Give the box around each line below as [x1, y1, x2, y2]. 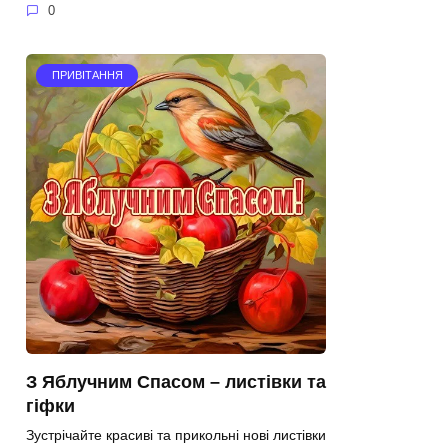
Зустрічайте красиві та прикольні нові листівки [26, 426, 326, 443]
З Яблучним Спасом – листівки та [26, 371, 326, 392]
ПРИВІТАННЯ [51, 69, 123, 82]
